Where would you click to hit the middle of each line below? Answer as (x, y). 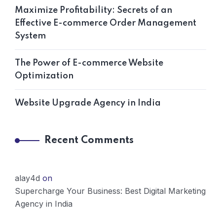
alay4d (27, 178)
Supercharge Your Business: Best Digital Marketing (110, 191)
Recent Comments (89, 140)
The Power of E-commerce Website (89, 63)
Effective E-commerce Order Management (106, 23)
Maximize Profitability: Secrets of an (93, 10)
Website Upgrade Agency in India (88, 103)
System (30, 36)
